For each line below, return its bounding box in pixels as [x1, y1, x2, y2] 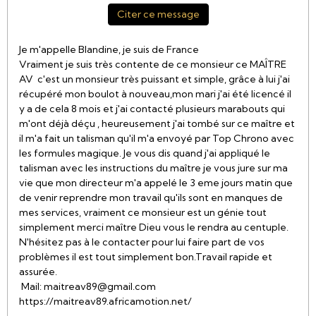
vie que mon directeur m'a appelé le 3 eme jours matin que [19, 176, 293, 189]
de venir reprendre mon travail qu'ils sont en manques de [19, 191, 283, 204]
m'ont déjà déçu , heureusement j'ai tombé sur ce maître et [19, 117, 295, 130]
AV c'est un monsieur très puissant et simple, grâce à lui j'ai [19, 73, 290, 85]
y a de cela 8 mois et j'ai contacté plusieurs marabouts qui [19, 102, 285, 115]
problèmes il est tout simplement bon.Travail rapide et [19, 250, 272, 263]
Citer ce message [116, 8, 200, 20]
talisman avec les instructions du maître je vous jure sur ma [19, 162, 288, 174]
